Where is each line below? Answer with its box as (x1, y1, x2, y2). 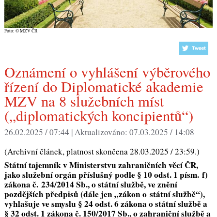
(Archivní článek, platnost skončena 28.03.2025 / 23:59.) (4, 145, 200, 157)
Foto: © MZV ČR (4, 27, 37, 34)
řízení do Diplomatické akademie (4, 77, 203, 97)
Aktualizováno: (74, 126, 129, 138)
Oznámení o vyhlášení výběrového (4, 62, 15, 82)
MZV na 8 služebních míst (4, 91, 164, 111)
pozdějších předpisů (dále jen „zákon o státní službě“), (4, 188, 205, 201)
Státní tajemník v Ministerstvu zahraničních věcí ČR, (4, 159, 198, 171)
